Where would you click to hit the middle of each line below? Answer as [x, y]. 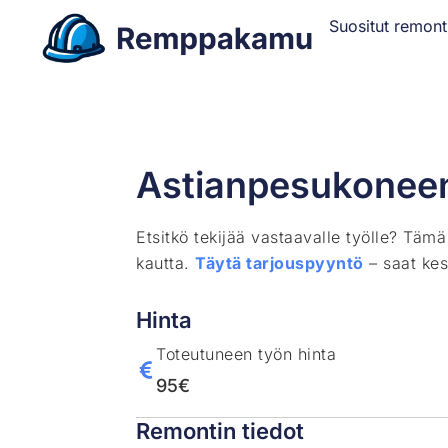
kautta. [166, 262]
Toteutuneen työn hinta [246, 353]
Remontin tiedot [220, 430]
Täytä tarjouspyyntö [279, 262]
